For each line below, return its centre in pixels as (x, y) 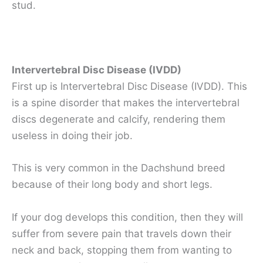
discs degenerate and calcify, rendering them (119, 119)
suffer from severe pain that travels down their (122, 233)
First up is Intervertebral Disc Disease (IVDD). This (129, 87)
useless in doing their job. (72, 136)
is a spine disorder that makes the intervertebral (126, 103)
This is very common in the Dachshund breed (119, 168)
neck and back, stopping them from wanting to (122, 250)
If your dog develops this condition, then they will (127, 217)
